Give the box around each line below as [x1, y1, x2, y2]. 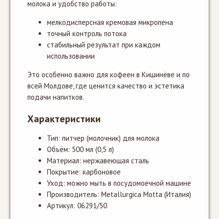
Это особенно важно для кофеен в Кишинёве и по [27, 70, 190, 79]
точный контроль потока [47, 29, 127, 38]
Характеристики [27, 112, 101, 125]
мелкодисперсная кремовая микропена [47, 18, 173, 27]
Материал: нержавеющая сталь [47, 156, 149, 165]
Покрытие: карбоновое [47, 167, 121, 176]
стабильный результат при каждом [47, 40, 160, 49]
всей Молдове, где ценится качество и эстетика [27, 81, 184, 90]
